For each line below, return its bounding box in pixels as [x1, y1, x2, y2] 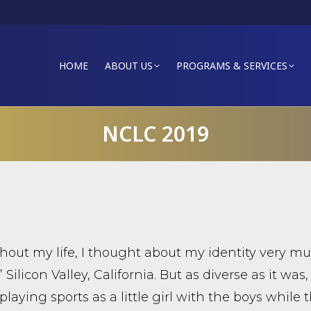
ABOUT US [105, 58, 153, 72]
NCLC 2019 [102, 119, 209, 148]
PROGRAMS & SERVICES [176, 58, 287, 72]
